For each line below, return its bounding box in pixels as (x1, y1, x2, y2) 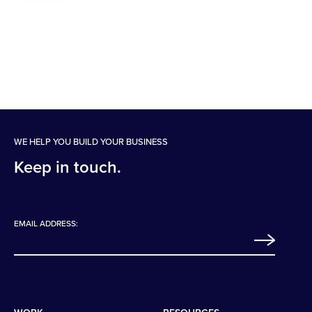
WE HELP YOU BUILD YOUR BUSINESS (14, 136, 168, 148)
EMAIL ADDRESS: (14, 219, 78, 229)
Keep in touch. (14, 157, 121, 178)
